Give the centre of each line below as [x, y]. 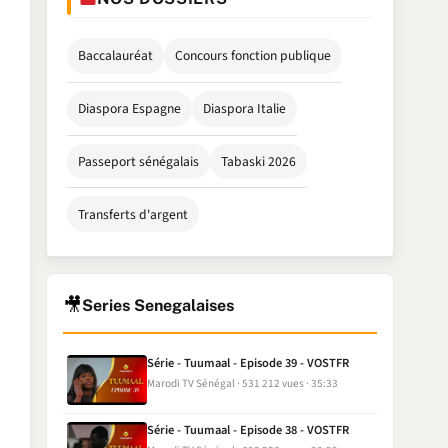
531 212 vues [273, 383]
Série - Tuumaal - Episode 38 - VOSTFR [248, 429]
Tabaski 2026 [259, 161]
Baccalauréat [115, 56]
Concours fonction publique [253, 56]
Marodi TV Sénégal [191, 383]
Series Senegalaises [157, 306]
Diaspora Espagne [129, 109]
